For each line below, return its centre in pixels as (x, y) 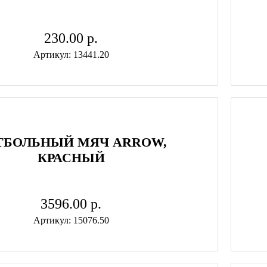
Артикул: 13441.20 (71, 55)
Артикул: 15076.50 (71, 220)
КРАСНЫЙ (71, 158)
